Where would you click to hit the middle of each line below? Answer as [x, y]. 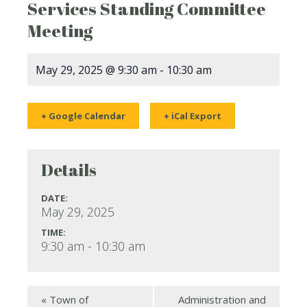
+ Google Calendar [83, 116]
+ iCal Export [193, 116]
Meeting [60, 30]
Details [69, 170]
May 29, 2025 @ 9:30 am [96, 70]
